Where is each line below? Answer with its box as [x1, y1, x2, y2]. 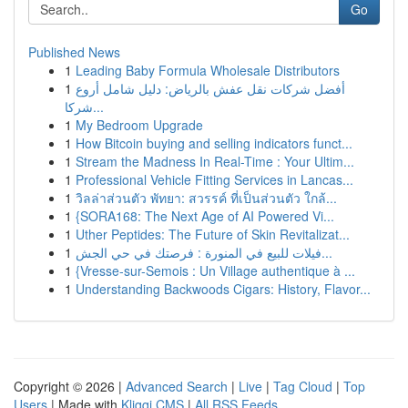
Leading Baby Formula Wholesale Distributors [76, 61, 340, 79]
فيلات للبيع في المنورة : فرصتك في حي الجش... [321, 243, 332, 261]
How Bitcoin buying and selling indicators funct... [76, 134, 352, 152]
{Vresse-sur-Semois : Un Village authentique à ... [76, 261, 355, 280]
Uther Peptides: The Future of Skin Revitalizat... [76, 225, 350, 243]
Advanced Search [126, 377, 228, 395]
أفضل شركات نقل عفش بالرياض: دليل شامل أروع [76, 79, 345, 97]
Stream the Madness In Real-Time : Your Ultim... [76, 152, 354, 170]
